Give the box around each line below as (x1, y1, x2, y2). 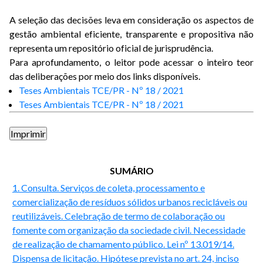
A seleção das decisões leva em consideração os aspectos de (9, 14, 254, 25)
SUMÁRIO (109, 165, 154, 176)
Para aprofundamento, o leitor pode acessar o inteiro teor (9, 56, 254, 68)
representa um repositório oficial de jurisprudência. (9, 42, 217, 53)
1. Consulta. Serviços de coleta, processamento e (12, 182, 205, 193)
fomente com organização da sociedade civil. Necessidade (12, 224, 245, 235)
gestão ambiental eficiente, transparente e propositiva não (9, 28, 254, 39)
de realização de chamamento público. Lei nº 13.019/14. (12, 238, 234, 249)
